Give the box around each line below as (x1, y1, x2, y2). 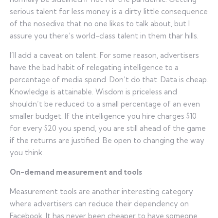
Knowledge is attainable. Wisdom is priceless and (10, 87, 177, 96)
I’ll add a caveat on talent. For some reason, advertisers (10, 50, 199, 60)
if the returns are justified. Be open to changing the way (10, 135, 204, 145)
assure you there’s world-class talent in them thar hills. (10, 31, 199, 40)
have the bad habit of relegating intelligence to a (10, 62, 179, 72)
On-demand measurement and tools (10, 167, 142, 177)
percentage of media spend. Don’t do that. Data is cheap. (10, 74, 208, 84)
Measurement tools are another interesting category (10, 186, 193, 196)
